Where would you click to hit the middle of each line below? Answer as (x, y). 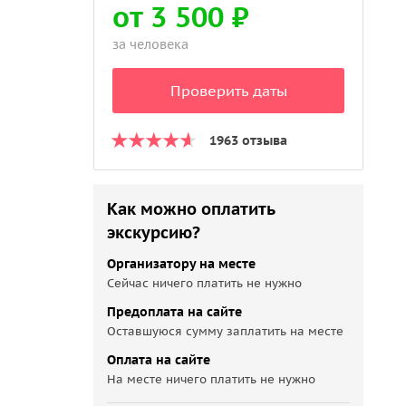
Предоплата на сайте (175, 312)
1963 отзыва (249, 140)
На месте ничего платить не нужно (212, 379)
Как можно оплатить (191, 209)
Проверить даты (228, 91)
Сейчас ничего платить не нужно (205, 283)
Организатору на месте (182, 264)
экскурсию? (154, 232)
